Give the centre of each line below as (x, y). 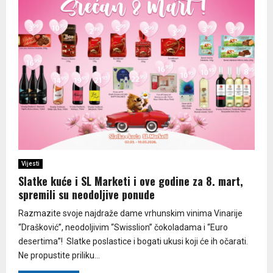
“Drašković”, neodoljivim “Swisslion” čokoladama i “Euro (123, 228)
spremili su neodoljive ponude (87, 195)
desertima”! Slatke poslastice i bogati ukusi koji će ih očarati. (133, 242)
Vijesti (30, 164)
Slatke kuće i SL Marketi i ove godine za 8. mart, (131, 181)
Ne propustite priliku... (59, 256)
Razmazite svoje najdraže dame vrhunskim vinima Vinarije (130, 214)
